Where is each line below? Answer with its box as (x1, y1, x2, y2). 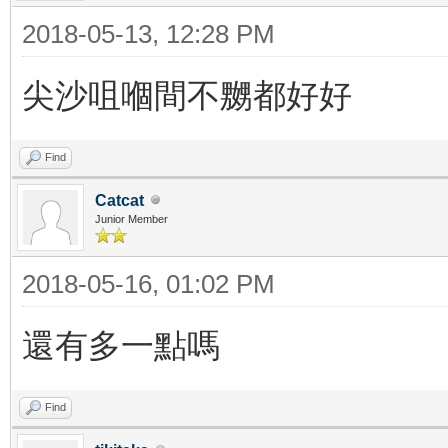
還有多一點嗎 (22, 326, 220, 364)
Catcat (95, 191, 144, 209)
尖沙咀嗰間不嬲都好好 (22, 76, 352, 114)
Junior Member (95, 212, 168, 225)
